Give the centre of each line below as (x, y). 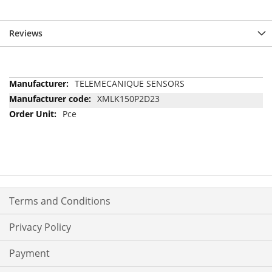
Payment (29, 253)
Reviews (26, 33)
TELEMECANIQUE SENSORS (130, 83)
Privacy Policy (40, 227)
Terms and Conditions (60, 201)
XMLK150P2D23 (128, 98)
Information (32, 95)
